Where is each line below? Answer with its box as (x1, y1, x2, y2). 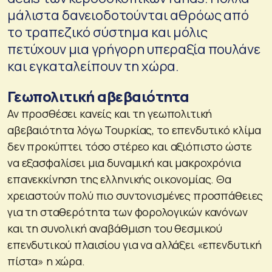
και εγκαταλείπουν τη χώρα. (7, 56, 180, 75)
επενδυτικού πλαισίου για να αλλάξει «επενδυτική (7, 237, 262, 252)
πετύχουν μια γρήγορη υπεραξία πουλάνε (7, 39, 260, 58)
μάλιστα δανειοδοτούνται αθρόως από (7, 5, 249, 24)
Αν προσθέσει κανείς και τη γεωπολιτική (7, 106, 212, 121)
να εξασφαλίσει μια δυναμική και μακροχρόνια (7, 155, 241, 170)
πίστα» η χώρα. (7, 253, 85, 268)
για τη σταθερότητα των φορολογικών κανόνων (7, 204, 248, 219)
